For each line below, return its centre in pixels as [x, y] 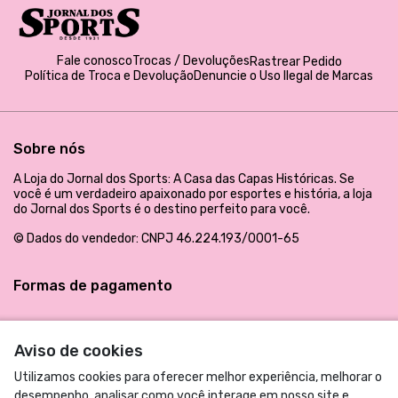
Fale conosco [94, 61]
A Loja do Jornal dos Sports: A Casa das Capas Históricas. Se [184, 179]
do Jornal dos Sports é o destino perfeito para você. [162, 209]
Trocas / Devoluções [191, 61]
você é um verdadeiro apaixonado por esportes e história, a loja [193, 194]
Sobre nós [49, 148]
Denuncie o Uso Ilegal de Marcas [283, 76]
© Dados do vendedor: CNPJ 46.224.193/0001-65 [156, 238]
